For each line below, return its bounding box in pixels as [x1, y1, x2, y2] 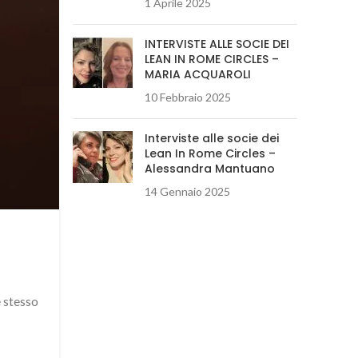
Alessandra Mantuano [145, 161, 275, 177]
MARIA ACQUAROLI [145, 66, 251, 82]
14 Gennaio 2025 [145, 185, 230, 198]
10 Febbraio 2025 [145, 90, 231, 104]
